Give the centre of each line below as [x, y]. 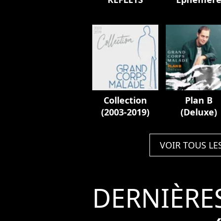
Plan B [199, 100]
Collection [125, 100]
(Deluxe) [199, 112]
